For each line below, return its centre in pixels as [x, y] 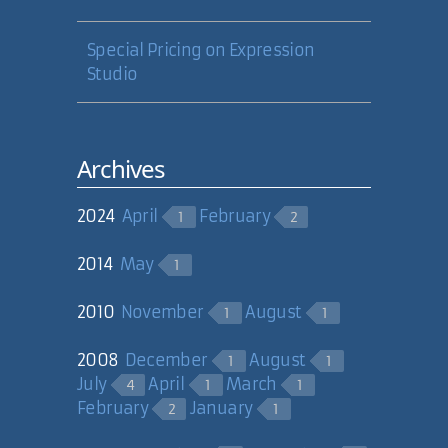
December [166, 360]
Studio [112, 74]
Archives [121, 168]
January [221, 408]
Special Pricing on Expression [201, 50]
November [162, 312]
